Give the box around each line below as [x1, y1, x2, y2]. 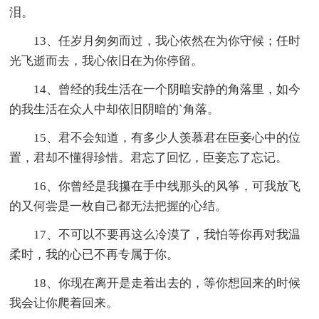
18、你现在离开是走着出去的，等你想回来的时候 [33, 276, 301, 291]
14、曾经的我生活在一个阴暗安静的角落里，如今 [33, 83, 301, 97]
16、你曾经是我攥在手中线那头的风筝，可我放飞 [33, 179, 301, 194]
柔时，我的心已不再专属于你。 [9, 248, 179, 262]
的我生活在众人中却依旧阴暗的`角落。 [9, 103, 220, 117]
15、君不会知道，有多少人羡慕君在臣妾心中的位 [33, 131, 301, 145]
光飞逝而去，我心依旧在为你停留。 [9, 54, 204, 68]
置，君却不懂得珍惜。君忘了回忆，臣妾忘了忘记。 [9, 151, 288, 165]
